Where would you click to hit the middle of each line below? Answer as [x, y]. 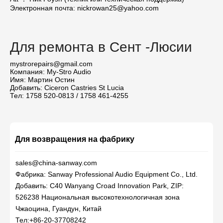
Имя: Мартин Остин [42, 80]
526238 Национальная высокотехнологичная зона [98, 197]
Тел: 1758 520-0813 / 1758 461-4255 [69, 96]
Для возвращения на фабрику [75, 139]
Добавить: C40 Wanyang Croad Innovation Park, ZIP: [100, 186]
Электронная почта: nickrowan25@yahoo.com [84, 8]
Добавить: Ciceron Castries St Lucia [67, 88]
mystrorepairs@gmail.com [51, 64]
